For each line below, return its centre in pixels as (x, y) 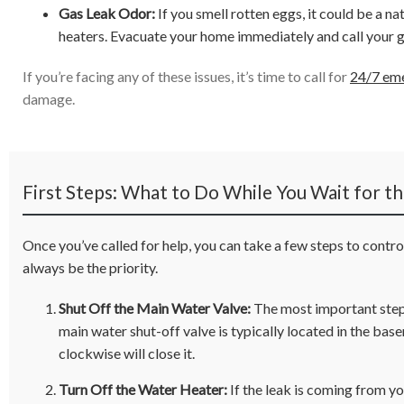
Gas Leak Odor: (107, 13)
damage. (49, 99)
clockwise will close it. (127, 353)
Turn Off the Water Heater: (143, 389)
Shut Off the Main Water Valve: (155, 308)
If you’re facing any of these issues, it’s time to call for (186, 76)
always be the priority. (90, 267)
